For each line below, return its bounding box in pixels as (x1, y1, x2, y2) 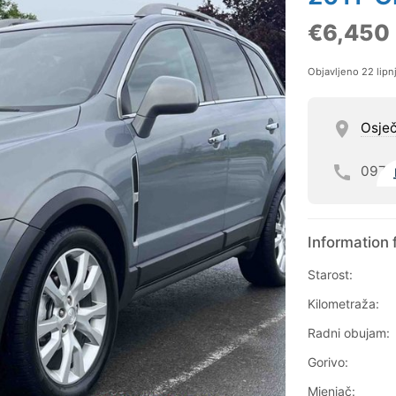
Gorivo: (307, 354, 348, 370)
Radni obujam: (307, 325, 390, 341)
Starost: (307, 267, 353, 283)
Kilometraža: (307, 296, 379, 312)
